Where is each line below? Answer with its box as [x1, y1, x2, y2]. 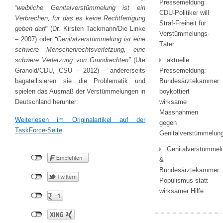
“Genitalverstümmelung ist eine [54, 35, 146, 43]
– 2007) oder [15, 35, 55, 43]
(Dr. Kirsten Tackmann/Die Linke [50, 25, 146, 32]
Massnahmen [159, 109, 198, 116]
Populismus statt [159, 177, 208, 184]
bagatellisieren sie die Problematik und [15, 77, 145, 85]
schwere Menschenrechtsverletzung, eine [15, 46, 145, 53]
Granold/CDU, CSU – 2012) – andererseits [15, 67, 145, 74]
